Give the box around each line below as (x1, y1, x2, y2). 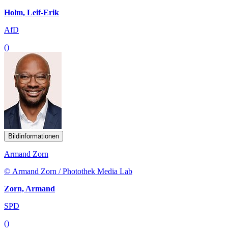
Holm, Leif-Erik (4, 8, 59, 17)
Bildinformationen (8, 132, 59, 140)
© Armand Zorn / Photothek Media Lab (4, 166, 132, 176)
